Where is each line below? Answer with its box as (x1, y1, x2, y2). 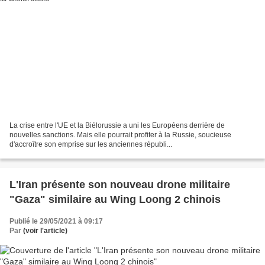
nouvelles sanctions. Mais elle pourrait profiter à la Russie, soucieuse (9, 131, 231, 140)
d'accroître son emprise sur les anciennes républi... (9, 140, 172, 149)
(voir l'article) (23, 227, 67, 235)
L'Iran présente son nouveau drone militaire (9, 179, 230, 191)
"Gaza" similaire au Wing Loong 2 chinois (9, 193, 221, 206)
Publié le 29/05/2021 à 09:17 (9, 217, 103, 226)
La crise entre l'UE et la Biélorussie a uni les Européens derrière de (9, 121, 225, 130)
